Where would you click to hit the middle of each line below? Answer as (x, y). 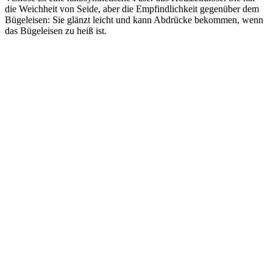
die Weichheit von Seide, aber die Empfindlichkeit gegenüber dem (132, 9)
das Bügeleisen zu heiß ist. (56, 31)
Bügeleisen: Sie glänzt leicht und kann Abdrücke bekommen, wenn (134, 20)
